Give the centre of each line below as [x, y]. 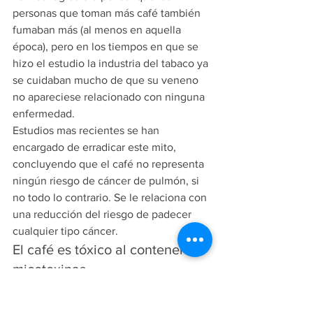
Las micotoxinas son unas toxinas [95, 287]
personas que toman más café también [108, 13]
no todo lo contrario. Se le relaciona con [111, 198]
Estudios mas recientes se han [87, 131]
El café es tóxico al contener [100, 250]
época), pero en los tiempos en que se [107, 47]
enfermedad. [44, 114]
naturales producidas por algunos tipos [108, 304]
